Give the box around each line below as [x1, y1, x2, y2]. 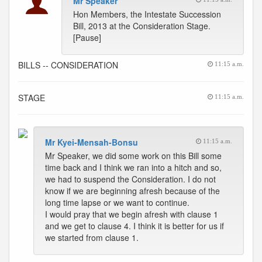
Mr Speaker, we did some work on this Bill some [45, 150, 222, 161]
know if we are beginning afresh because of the [45, 185, 220, 196]
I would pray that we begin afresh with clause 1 [45, 208, 218, 220]
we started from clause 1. [45, 232, 139, 243]
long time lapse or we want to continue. [45, 196, 189, 208]
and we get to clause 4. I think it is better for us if [45, 220, 224, 232]
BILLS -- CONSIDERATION [18, 59, 118, 71]
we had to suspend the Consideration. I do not [45, 173, 216, 185]
